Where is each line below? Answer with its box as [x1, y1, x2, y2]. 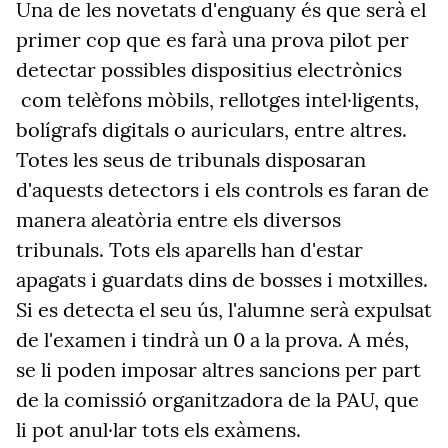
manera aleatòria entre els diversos [16, 207, 341, 232]
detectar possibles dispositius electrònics [16, 57, 402, 82]
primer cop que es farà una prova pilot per [16, 27, 409, 52]
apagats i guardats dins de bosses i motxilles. [16, 267, 428, 292]
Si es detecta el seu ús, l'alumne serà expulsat [16, 297, 432, 322]
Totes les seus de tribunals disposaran [16, 147, 366, 172]
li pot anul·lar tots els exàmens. [16, 417, 301, 442]
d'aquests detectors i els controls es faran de [16, 177, 429, 202]
